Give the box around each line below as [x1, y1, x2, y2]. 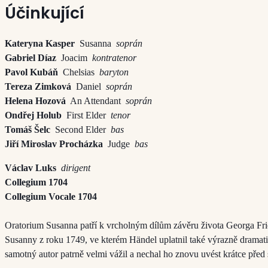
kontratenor [92, 52, 139, 63]
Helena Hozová [5, 95, 66, 106]
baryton [99, 66, 129, 77]
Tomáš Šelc [5, 124, 55, 135]
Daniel [76, 81, 106, 92]
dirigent [61, 162, 93, 173]
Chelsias [63, 66, 99, 77]
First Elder [66, 109, 111, 120]
